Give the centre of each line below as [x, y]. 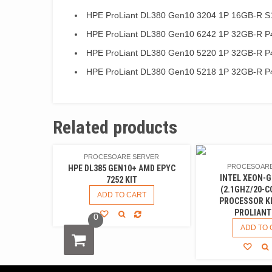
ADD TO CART [121, 195]
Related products [115, 127]
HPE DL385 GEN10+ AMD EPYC [121, 168]
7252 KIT [121, 179]
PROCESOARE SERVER [121, 156]
